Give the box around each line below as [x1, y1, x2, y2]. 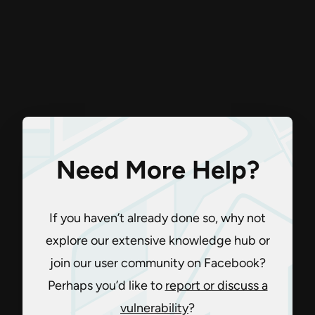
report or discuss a [165, 278, 268, 294]
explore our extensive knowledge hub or [45, 233, 270, 249]
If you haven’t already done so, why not [49, 210, 266, 226]
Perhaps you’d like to [47, 278, 165, 294]
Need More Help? [56, 155, 259, 186]
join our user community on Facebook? [49, 255, 266, 271]
